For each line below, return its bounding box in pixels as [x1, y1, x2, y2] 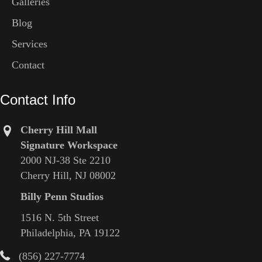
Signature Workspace [20, 139, 118, 151]
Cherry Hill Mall [20, 124, 97, 136]
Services [12, 38, 47, 50]
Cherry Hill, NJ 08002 [20, 170, 116, 182]
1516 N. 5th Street [20, 212, 99, 224]
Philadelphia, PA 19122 [20, 227, 120, 239]
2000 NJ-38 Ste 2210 [20, 154, 111, 167]
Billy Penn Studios [20, 191, 104, 203]
